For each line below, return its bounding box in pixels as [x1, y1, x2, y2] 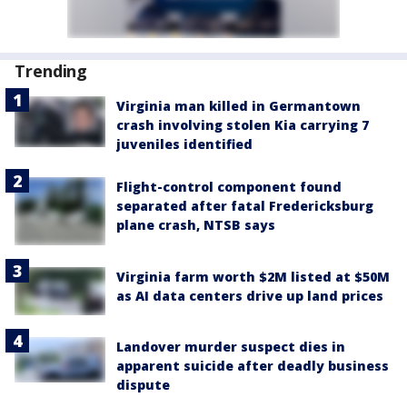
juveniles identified [116, 135, 253, 153]
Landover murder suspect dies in [116, 338, 345, 356]
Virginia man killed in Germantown [116, 97, 361, 114]
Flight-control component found [116, 178, 342, 195]
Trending [15, 60, 88, 82]
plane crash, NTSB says [116, 216, 275, 233]
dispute [116, 376, 170, 394]
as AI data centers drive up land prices [116, 287, 383, 304]
